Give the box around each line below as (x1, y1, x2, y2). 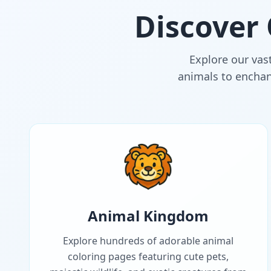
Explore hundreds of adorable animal (63, 234, 234, 248)
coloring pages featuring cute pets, (68, 250, 229, 264)
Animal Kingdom (88, 206, 209, 226)
